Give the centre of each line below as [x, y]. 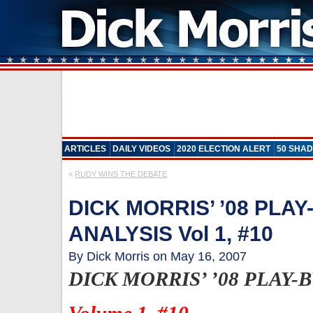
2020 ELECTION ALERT [224, 149]
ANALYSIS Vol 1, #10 [171, 234]
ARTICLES [86, 149]
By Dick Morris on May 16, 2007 [158, 256]
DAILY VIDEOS [142, 149]
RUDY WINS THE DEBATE [121, 174]
